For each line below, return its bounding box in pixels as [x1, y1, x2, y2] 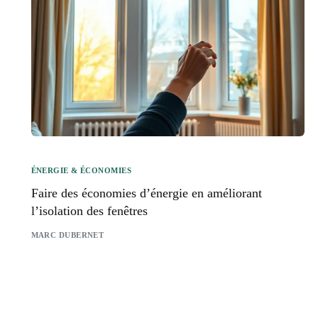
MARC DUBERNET [31, 231, 104, 240]
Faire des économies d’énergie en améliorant [31, 185, 262, 200]
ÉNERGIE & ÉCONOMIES [31, 165, 131, 175]
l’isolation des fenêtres [31, 203, 148, 218]
